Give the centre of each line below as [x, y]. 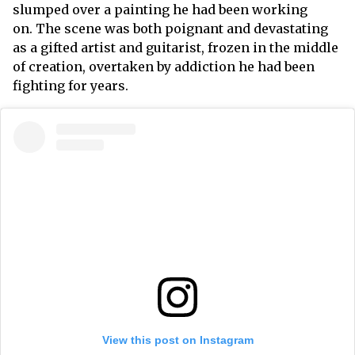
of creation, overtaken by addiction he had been [164, 67]
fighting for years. [71, 86]
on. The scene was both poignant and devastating [170, 29]
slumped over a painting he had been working [160, 10]
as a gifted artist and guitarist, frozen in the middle [176, 48]
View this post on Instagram [177, 340]
